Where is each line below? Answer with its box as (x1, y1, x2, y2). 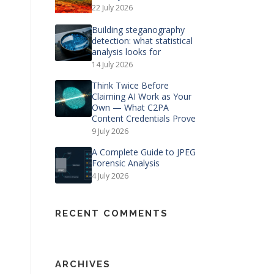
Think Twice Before (92, 80, 169, 91)
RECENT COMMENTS (55, 208, 168, 219)
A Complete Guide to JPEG (92, 146, 196, 158)
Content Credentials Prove (92, 113, 196, 124)
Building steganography (92, 24, 185, 35)
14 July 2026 (92, 59, 133, 70)
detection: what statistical (92, 35, 193, 46)
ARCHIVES (55, 259, 111, 270)
